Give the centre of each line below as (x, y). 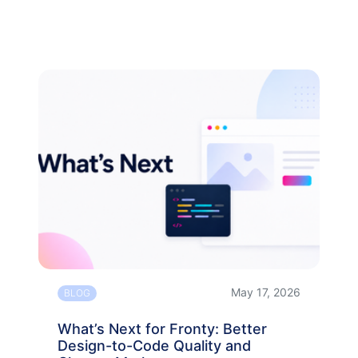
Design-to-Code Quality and (154, 345)
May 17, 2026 (266, 292)
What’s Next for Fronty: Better (162, 328)
